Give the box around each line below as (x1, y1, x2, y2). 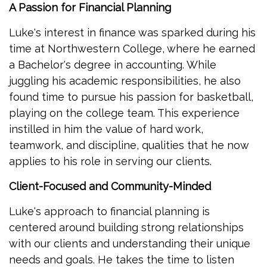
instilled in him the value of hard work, (9, 123, 203, 135)
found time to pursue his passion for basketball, (9, 91, 253, 103)
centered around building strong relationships (9, 221, 244, 234)
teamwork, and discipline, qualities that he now (9, 139, 249, 151)
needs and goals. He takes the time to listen (9, 253, 234, 266)
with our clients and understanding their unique (9, 237, 250, 250)
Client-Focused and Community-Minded (9, 180, 211, 193)
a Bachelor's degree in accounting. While (9, 58, 216, 71)
